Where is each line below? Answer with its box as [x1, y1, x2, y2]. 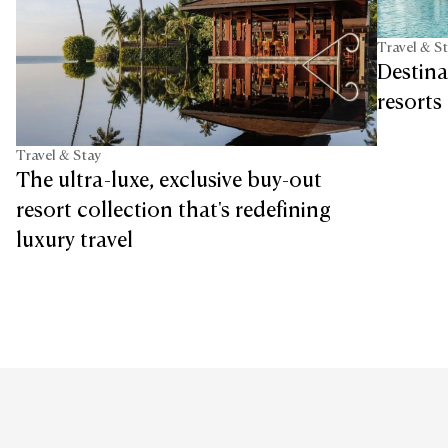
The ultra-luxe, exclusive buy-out [16, 170, 322, 191]
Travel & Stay [16, 148, 101, 163]
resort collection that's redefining [16, 200, 331, 221]
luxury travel [16, 230, 133, 251]
